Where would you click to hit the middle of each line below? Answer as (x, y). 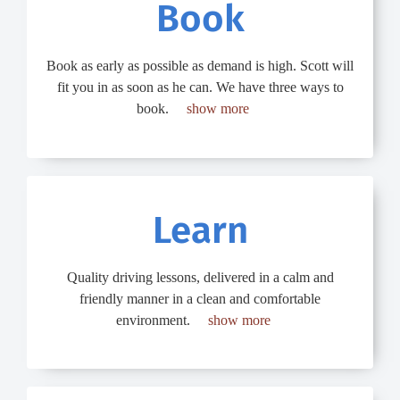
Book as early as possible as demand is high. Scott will (200, 66)
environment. (154, 320)
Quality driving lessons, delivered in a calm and (200, 277)
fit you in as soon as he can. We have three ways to (200, 87)
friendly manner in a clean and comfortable (200, 298)
